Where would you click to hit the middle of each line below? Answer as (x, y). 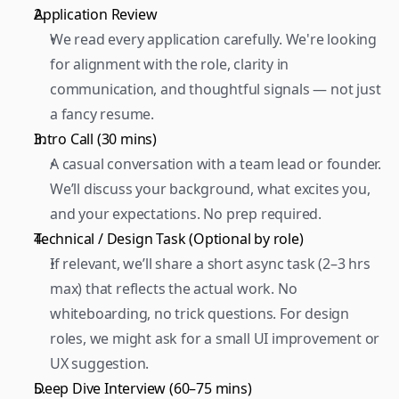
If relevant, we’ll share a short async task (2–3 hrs (210, 264)
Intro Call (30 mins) (97, 139)
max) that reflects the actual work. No (174, 289)
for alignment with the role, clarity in (170, 64)
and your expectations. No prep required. (189, 214)
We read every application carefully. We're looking (213, 39)
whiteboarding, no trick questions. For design (199, 313)
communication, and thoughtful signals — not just (216, 89)
